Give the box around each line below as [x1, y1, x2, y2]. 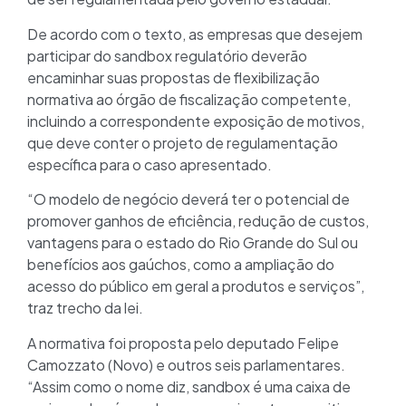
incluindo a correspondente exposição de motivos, [27, 111, 364, 130]
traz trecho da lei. [27, 298, 143, 318]
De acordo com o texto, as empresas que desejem [27, 24, 362, 43]
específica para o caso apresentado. [27, 154, 272, 174]
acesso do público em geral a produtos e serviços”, [27, 276, 364, 296]
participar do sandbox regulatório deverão [27, 45, 307, 65]
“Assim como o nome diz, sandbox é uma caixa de [27, 376, 351, 396]
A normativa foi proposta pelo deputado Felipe [27, 333, 339, 353]
